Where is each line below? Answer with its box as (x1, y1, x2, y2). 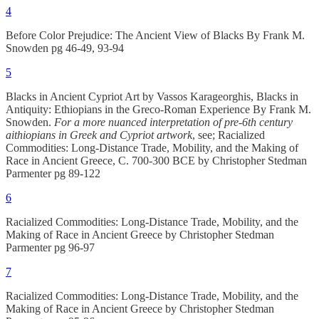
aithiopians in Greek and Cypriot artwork (6, 128, 192, 141)
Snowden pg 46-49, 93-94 (6, 41, 124, 54)
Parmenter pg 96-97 (6, 241, 95, 253)
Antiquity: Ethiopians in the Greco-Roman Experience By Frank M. (6, 103, 311, 115)
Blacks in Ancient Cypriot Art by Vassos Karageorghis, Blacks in (6, 90, 298, 103)
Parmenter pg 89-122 (6, 167, 100, 179)
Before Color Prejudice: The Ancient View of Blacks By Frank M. (6, 28, 305, 41)
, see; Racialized (192, 128, 265, 141)
